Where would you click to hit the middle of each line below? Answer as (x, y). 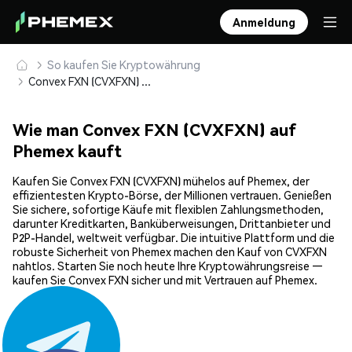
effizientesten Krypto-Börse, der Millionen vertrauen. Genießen (172, 195)
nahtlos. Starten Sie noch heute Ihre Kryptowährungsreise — (168, 266)
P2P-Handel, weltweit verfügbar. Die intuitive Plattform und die (174, 238)
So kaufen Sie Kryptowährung (124, 64)
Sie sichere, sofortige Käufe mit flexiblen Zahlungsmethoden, (168, 209)
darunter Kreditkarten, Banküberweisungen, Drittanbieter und (172, 224)
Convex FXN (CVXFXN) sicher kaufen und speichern (146, 81)
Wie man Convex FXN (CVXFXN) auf (154, 130)
